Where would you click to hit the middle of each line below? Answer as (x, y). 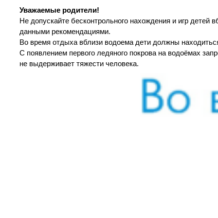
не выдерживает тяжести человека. (79, 64)
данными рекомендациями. (65, 31)
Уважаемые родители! (59, 10)
